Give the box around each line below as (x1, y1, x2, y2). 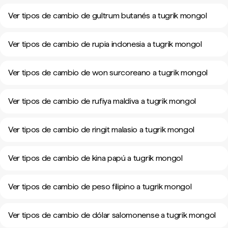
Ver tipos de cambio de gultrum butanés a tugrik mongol (8, 11, 207, 20)
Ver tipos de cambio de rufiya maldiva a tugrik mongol (8, 96, 196, 106)
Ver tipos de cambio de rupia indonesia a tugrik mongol (8, 39, 202, 49)
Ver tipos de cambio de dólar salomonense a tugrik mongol (8, 210, 216, 220)
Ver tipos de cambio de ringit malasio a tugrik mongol (8, 125, 195, 134)
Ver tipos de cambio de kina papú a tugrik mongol (8, 153, 183, 163)
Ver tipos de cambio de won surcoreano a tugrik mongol (8, 68, 208, 77)
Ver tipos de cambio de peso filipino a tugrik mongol (8, 182, 192, 191)
